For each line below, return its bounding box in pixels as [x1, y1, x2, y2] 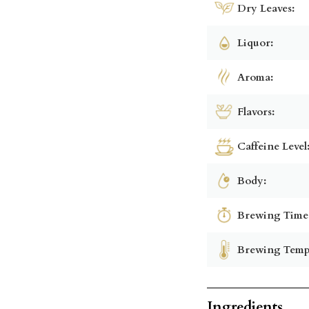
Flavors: [237, 104, 275, 119]
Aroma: [237, 70, 274, 84]
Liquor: [237, 35, 274, 50]
